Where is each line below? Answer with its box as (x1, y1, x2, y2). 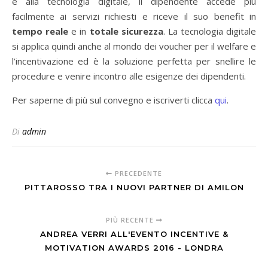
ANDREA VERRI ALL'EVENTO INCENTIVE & (39, 229, 229, 239)
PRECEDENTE (112, 169, 162, 178)
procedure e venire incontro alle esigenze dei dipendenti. (12, 70, 246, 83)
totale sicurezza (89, 25, 163, 38)
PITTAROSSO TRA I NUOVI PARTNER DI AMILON (24, 182, 244, 193)
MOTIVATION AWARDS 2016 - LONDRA (44, 243, 224, 253)
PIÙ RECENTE (105, 215, 156, 225)
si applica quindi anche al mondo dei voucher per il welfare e (12, 40, 256, 53)
